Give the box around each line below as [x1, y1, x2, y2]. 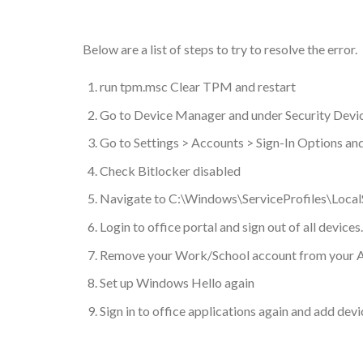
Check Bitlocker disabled [99, 162, 241, 178]
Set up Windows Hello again [99, 275, 254, 291]
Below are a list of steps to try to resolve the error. [83, 41, 357, 58]
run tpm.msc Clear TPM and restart [99, 78, 296, 94]
